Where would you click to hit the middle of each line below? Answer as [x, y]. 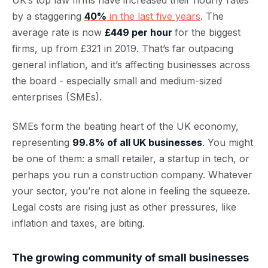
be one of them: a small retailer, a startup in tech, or [131, 159]
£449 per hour [140, 32]
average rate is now [58, 32]
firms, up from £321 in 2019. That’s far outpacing [123, 48]
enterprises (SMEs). [57, 97]
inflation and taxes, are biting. [78, 223]
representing [42, 142]
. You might [228, 142]
